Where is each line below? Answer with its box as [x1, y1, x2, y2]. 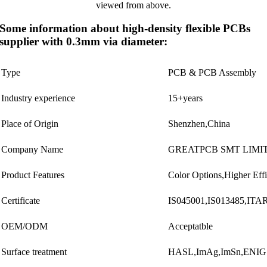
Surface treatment [1, 246, 67, 257]
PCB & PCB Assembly [168, 67, 257, 77]
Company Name [1, 144, 64, 154]
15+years [168, 92, 203, 103]
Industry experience [1, 92, 76, 103]
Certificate [1, 195, 41, 206]
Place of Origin [1, 118, 59, 129]
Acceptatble [168, 221, 213, 231]
